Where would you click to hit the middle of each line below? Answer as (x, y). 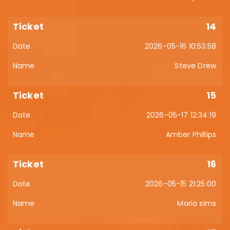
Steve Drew (195, 65)
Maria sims (197, 203)
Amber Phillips (191, 134)
